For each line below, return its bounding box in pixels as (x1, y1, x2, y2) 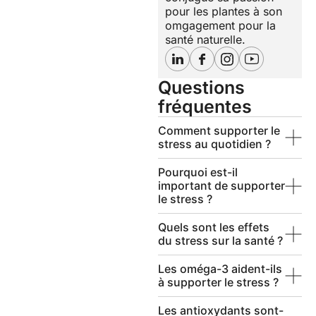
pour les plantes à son (165, 4, 282, 19)
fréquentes (158, 96, 252, 118)
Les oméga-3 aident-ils (158, 262, 282, 276)
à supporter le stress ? (158, 275, 279, 290)
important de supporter (158, 178, 285, 193)
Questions (158, 77, 245, 99)
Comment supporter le (158, 123, 280, 138)
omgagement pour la (165, 18, 276, 33)
